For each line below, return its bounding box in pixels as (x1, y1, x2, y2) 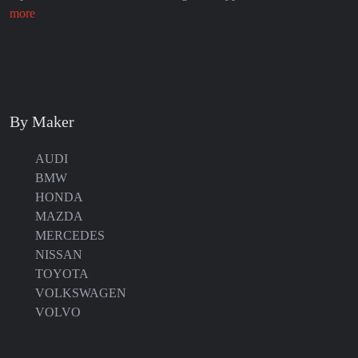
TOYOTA (35, 267, 89, 281)
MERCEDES (35, 229, 105, 243)
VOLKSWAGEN (35, 286, 126, 300)
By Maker (10, 113, 74, 131)
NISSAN (35, 248, 82, 262)
